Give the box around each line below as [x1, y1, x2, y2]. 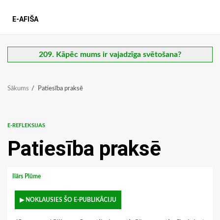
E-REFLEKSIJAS [7, 123, 45, 129]
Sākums [7, 85, 29, 92]
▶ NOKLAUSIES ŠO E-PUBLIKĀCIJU [20, 197, 116, 203]
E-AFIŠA [12, 15, 38, 24]
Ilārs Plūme [12, 173, 42, 180]
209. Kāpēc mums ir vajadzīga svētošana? [39, 51, 181, 59]
